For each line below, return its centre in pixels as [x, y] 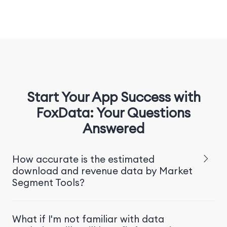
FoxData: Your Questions [113, 113]
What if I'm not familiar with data [88, 219]
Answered [113, 129]
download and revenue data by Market [102, 171]
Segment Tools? [48, 183]
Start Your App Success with [113, 97]
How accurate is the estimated [83, 159]
